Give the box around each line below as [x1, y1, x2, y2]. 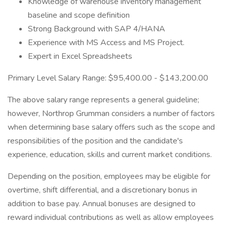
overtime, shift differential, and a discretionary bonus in [8, 184, 197, 196]
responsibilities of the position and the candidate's [8, 135, 183, 146]
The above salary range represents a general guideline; [8, 94, 199, 105]
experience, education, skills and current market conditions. [8, 149, 212, 160]
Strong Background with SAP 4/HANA [28, 23, 165, 34]
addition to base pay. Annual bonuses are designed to [8, 198, 196, 209]
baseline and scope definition [28, 10, 130, 21]
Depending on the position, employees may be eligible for [8, 171, 210, 182]
